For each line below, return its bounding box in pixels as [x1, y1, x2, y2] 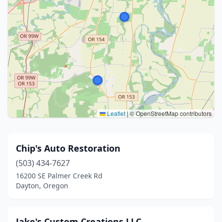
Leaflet [106, 109, 125, 117]
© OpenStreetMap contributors [128, 109, 212, 117]
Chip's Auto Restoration [16, 142, 120, 154]
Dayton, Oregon [16, 181, 68, 190]
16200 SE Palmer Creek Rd [16, 171, 103, 180]
